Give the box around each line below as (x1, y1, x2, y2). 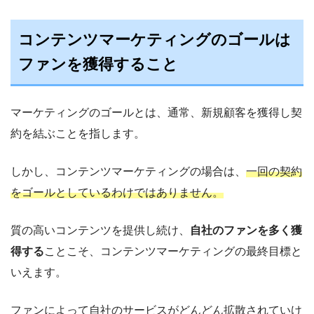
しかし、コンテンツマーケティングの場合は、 (11, 165, 246, 177)
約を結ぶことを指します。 (11, 127, 145, 139)
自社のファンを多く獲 (190, 224, 302, 236)
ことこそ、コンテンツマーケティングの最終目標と (44, 245, 302, 257)
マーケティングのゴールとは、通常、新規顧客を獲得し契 (11, 106, 302, 118)
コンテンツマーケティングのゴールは (18, 31, 292, 49)
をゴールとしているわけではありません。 (11, 186, 224, 198)
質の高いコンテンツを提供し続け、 (11, 224, 190, 236)
